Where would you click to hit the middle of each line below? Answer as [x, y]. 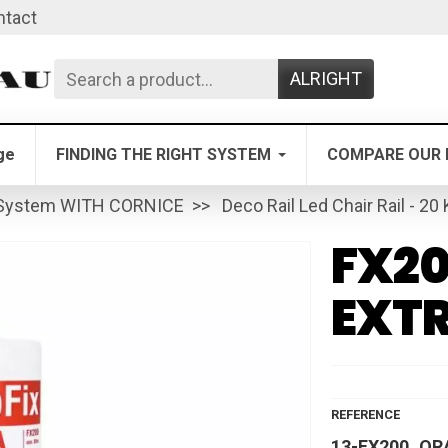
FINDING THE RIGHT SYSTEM [163, 154]
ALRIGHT [326, 79]
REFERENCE [365, 414]
